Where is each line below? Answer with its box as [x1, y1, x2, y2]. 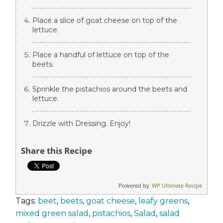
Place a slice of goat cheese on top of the [32, 16, 177, 25]
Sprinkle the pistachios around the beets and [32, 85, 187, 94]
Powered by [118, 182, 149, 190]
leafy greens [138, 196, 188, 206]
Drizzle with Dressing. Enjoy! [32, 119, 130, 128]
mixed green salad [15, 209, 89, 219]
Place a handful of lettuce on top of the [32, 50, 169, 60]
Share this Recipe [21, 145, 92, 157]
